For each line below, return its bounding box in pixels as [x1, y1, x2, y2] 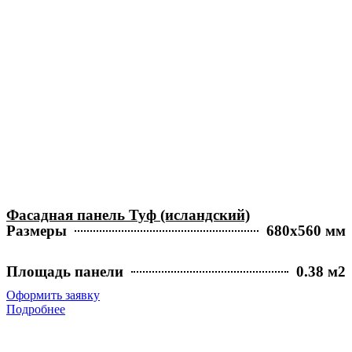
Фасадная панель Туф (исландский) [6, 207, 250, 224]
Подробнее [6, 302, 65, 317]
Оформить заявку [6, 288, 100, 302]
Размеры [6, 222, 67, 240]
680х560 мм [266, 222, 346, 240]
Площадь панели [6, 263, 123, 280]
